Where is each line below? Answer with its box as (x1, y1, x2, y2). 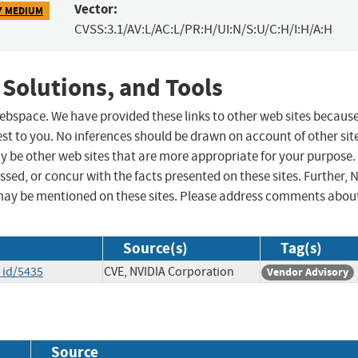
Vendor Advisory (267, 265, 348, 280)
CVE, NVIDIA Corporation (104, 264, 234, 280)
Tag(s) (280, 238, 322, 259)
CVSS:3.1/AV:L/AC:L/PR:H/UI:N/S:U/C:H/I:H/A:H (74, 21, 332, 38)
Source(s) (123, 238, 188, 259)
